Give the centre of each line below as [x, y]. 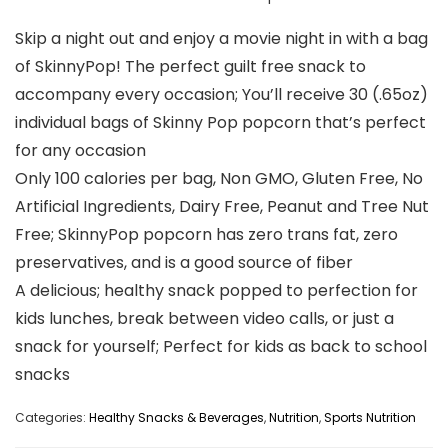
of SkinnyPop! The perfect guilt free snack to [190, 67]
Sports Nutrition [370, 418]
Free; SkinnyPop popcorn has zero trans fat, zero [206, 235]
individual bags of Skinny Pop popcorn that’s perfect [220, 123]
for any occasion [80, 151]
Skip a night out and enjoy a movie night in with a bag [221, 39]
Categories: [52, 418]
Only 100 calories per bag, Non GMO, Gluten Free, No [219, 179]
